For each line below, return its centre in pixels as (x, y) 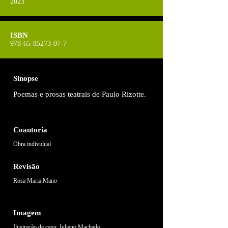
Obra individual (32, 144)
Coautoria (30, 130)
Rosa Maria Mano (35, 181)
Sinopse (26, 78)
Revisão (26, 166)
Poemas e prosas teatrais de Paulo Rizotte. (80, 94)
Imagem (27, 213)
